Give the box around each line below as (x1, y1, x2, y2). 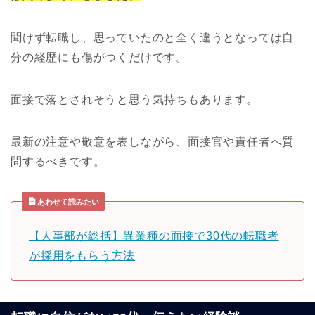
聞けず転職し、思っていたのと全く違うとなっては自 (11, 32, 295, 44)
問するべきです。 (11, 155, 105, 168)
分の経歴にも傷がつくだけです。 (11, 51, 188, 64)
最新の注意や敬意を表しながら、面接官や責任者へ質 (11, 136, 295, 148)
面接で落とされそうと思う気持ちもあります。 (11, 94, 259, 106)
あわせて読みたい (35, 198, 99, 207)
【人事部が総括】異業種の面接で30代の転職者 (29, 230, 279, 243)
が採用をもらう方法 (29, 250, 136, 262)
